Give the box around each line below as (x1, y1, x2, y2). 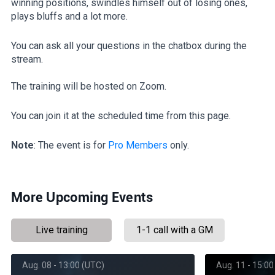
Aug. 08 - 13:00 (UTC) (22, 260, 104, 270)
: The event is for (34, 139, 108, 151)
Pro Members (108, 139, 168, 151)
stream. (11, 53, 45, 65)
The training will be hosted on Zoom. (11, 80, 166, 92)
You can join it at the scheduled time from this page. (11, 109, 231, 122)
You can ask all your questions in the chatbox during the (11, 39, 247, 52)
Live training (35, 223, 88, 236)
